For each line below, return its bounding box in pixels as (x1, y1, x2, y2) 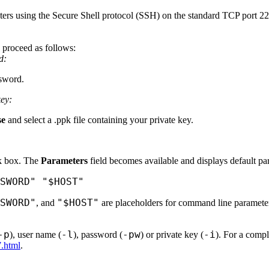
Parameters (41, 155, 88, 166)
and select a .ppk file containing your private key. (5, 114, 193, 125)
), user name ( (10, 229, 61, 240)
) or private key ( (141, 229, 204, 240)
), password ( (73, 229, 122, 240)
